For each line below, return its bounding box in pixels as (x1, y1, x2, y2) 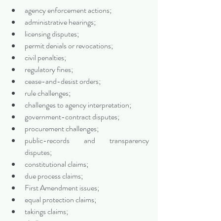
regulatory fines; (25, 64, 73, 75)
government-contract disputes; (25, 111, 119, 123)
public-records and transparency (25, 135, 149, 147)
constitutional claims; (25, 158, 88, 170)
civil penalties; (25, 52, 66, 64)
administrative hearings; (25, 16, 96, 28)
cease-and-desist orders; (25, 75, 101, 87)
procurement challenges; (25, 123, 99, 135)
